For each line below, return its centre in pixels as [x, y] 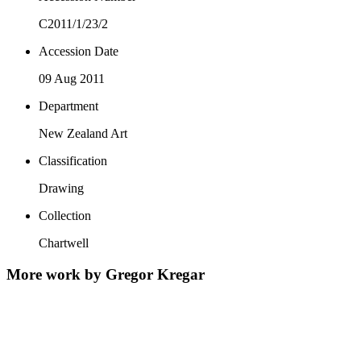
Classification [73, 160]
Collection [65, 215]
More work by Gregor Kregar [106, 274]
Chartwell [64, 243]
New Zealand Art [83, 133]
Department [68, 106]
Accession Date [79, 51]
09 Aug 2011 [72, 78]
